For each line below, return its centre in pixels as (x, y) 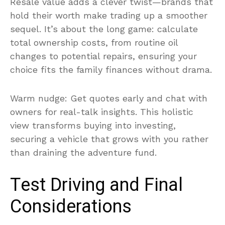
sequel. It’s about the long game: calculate (104, 29)
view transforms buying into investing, (93, 125)
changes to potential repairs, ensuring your (103, 56)
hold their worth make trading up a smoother (109, 15)
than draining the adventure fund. (83, 152)
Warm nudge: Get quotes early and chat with (109, 98)
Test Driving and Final (96, 185)
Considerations (71, 206)
